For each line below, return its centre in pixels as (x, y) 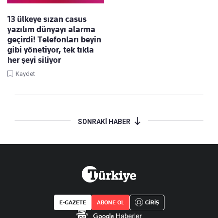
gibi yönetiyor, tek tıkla (51, 50)
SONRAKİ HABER (104, 122)
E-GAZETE (73, 203)
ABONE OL (110, 203)
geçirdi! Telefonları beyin (54, 40)
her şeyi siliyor (34, 60)
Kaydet (25, 74)
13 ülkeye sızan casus (47, 19)
